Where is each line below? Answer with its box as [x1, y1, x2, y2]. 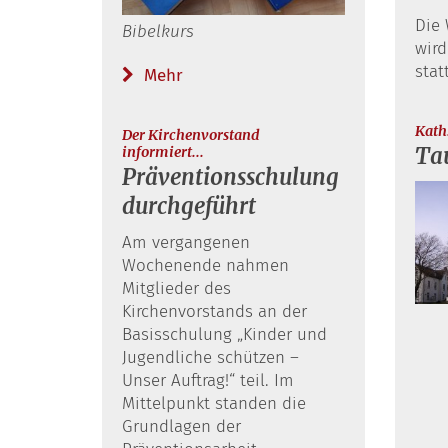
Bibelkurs [122, 20, 194, 42]
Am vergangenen [122, 232, 250, 254]
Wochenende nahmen [122, 255, 289, 277]
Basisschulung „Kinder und [122, 324, 327, 346]
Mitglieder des [122, 278, 231, 300]
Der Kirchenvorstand [122, 125, 260, 144]
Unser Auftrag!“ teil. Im [122, 370, 294, 392]
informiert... [122, 142, 204, 161]
